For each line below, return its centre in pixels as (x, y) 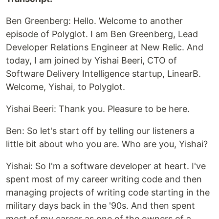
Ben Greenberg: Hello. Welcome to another (94, 21)
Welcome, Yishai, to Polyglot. (66, 87)
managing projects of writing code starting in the (108, 192)
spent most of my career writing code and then (104, 179)
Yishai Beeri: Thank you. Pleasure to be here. (98, 109)
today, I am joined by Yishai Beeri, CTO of (91, 60)
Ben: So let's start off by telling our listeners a (100, 131)
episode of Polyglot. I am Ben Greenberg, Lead (102, 34)
